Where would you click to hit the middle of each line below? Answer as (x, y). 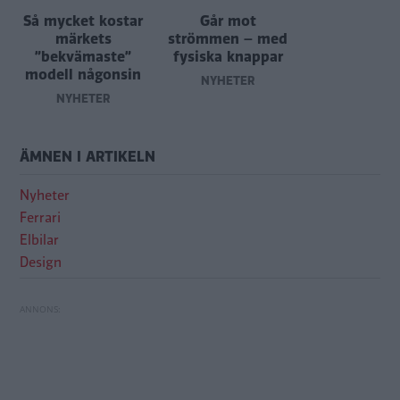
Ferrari (40, 218)
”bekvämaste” (83, 57)
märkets (83, 39)
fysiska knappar (228, 57)
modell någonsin (83, 75)
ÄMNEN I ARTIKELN (87, 157)
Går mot (228, 21)
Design (41, 263)
